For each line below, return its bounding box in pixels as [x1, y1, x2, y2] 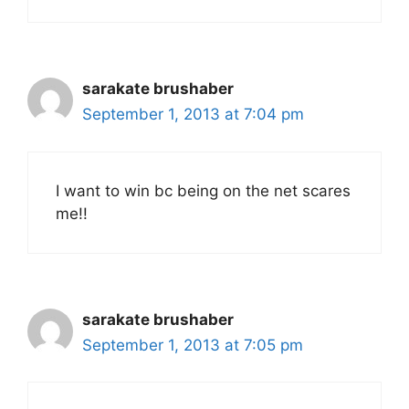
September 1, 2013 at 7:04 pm [82, 105, 304, 124]
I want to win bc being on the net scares [56, 181, 351, 200]
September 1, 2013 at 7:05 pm [82, 335, 303, 354]
